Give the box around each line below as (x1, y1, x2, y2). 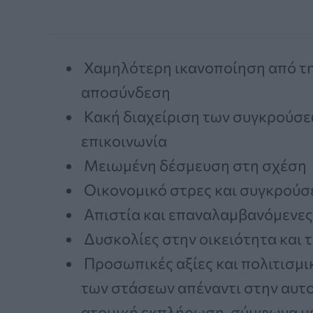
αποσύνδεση (81, 82, 170, 101)
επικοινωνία (81, 131, 167, 150)
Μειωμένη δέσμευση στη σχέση (81, 155, 307, 175)
